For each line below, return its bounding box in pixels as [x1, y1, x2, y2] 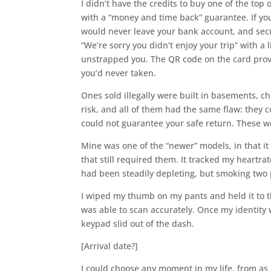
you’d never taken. [81, 67, 157, 79]
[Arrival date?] [81, 240, 139, 252]
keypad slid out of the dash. [81, 217, 195, 229]
